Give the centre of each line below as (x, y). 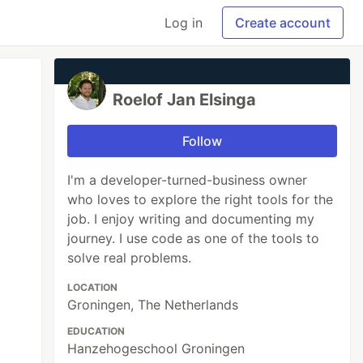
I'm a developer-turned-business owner (188, 180)
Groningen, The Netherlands (153, 305)
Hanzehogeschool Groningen (156, 348)
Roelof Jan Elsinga (185, 100)
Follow (203, 141)
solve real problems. (130, 258)
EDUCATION (96, 331)
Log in (184, 23)
